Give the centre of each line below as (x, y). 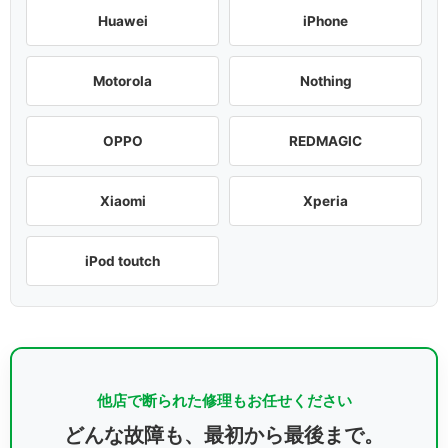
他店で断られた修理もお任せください (224, 400)
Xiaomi (122, 200)
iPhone (325, 20)
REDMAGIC (325, 140)
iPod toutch (122, 260)
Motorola (122, 80)
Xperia (325, 200)
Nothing (325, 80)
